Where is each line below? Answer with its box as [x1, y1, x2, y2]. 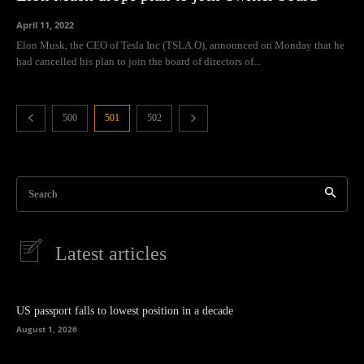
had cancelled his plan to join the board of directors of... [16, 54, 261, 67]
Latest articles [55, 242, 167, 264]
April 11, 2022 [16, 18, 74, 31]
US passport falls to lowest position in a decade [16, 304, 233, 317]
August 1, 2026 [16, 323, 77, 335]
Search [28, 187, 58, 200]
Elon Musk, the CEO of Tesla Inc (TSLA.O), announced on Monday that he [16, 38, 344, 51]
